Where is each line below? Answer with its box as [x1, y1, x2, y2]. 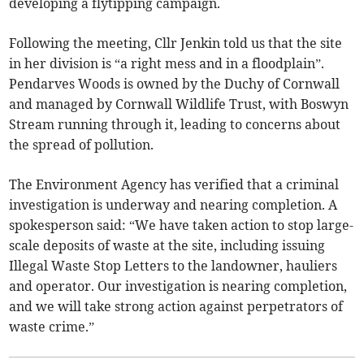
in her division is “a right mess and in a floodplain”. [9, 55, 325, 72]
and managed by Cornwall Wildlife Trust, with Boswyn [9, 96, 349, 113]
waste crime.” [9, 318, 95, 336]
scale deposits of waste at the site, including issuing [9, 237, 326, 254]
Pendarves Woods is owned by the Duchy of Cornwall [9, 76, 340, 93]
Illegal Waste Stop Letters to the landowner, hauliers [9, 258, 338, 275]
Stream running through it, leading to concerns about [9, 116, 341, 133]
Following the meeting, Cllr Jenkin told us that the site [9, 35, 343, 52]
